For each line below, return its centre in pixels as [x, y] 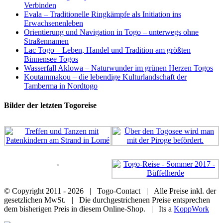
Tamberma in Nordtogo [61, 86]
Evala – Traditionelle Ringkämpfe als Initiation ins [103, 14]
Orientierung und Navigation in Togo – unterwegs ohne [111, 32]
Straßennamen [46, 41]
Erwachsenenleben [54, 23]
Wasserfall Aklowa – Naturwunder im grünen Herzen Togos [118, 68]
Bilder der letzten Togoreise [50, 106]
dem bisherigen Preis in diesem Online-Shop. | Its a [89, 209]
